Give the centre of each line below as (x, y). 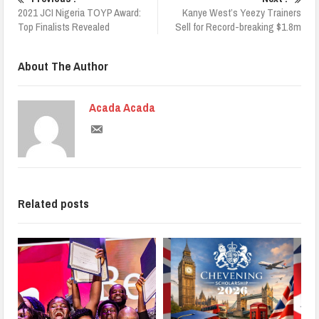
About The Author (63, 66)
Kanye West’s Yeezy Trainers (241, 12)
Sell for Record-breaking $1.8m (238, 26)
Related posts (54, 203)
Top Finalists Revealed (64, 26)
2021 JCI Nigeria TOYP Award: (80, 12)
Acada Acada (122, 107)
